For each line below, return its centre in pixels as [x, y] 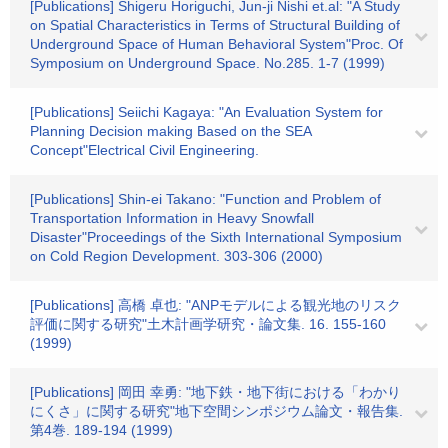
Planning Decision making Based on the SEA [170, 131]
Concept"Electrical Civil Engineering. [144, 150]
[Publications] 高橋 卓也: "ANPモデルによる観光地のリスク [215, 305]
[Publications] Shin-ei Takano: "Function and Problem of [205, 199]
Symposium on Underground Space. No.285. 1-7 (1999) [207, 63]
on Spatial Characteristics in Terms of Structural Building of [215, 25]
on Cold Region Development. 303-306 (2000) [176, 256]
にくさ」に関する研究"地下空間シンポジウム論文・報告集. [216, 411]
